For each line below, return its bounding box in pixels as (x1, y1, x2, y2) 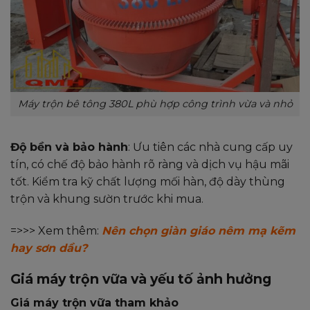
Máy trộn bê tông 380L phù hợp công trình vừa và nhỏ (17, 98, 293, 111)
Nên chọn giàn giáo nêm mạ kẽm (102, 224, 295, 237)
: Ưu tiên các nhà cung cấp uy (128, 140, 293, 154)
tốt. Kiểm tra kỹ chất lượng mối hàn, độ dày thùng (10, 174, 285, 188)
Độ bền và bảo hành (10, 140, 128, 154)
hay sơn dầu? (10, 241, 87, 255)
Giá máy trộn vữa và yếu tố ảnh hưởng (10, 271, 271, 288)
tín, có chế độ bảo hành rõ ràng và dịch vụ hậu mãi (10, 157, 289, 171)
